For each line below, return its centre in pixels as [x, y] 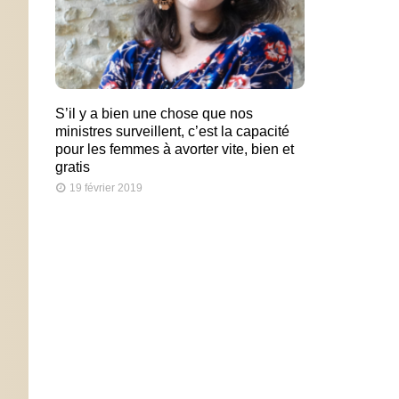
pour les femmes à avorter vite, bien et [175, 150]
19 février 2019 [106, 188]
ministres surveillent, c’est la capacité [172, 132]
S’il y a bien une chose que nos [154, 114]
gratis [73, 167]
